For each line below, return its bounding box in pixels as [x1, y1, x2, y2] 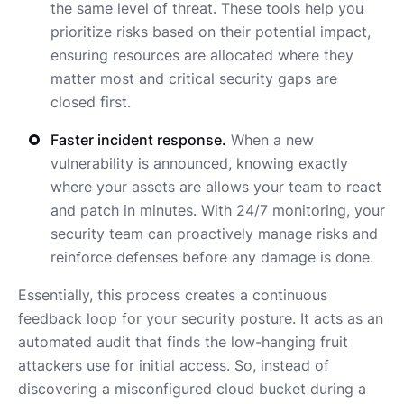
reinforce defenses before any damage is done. [50, 248, 373, 267]
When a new [226, 131, 314, 150]
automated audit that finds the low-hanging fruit [18, 333, 348, 352]
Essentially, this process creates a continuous [18, 286, 327, 305]
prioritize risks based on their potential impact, [50, 23, 371, 41]
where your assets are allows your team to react [50, 178, 381, 197]
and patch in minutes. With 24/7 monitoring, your [50, 201, 385, 220]
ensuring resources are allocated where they [50, 46, 353, 65]
